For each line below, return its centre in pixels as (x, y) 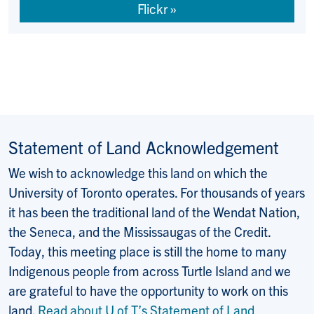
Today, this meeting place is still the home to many (148, 251)
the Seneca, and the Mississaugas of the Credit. (139, 231)
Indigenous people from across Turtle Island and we (150, 270)
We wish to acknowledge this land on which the (138, 172)
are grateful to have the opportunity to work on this (148, 290)
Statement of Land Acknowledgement (144, 146)
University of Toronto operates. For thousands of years (157, 192)
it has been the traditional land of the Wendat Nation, (154, 211)
